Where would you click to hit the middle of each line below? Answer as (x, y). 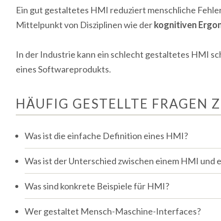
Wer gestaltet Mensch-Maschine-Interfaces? (113, 211)
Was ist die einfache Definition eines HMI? (106, 136)
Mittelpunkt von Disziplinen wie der (85, 24)
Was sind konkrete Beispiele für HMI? (97, 186)
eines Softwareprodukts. (63, 69)
